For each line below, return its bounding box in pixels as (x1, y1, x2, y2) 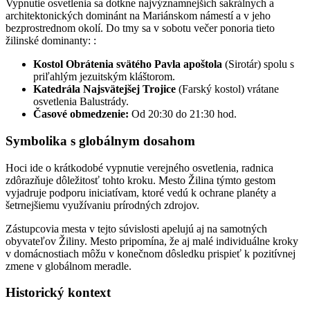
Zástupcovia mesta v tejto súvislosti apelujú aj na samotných (6, 222, 267, 235)
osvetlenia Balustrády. (33, 95, 129, 108)
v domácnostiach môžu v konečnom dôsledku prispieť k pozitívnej (6, 247, 295, 259)
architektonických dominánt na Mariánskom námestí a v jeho (6, 10, 271, 22)
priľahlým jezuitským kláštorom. (33, 71, 175, 83)
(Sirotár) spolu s (222, 58, 294, 71)
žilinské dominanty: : (6, 35, 96, 47)
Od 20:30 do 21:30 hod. (129, 108, 237, 120)
